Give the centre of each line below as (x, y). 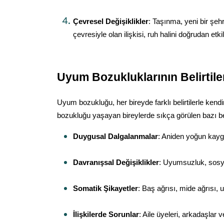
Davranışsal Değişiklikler (116, 162)
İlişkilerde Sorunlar (106, 214)
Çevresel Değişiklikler (111, 21)
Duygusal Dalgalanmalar (115, 136)
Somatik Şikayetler (105, 188)
